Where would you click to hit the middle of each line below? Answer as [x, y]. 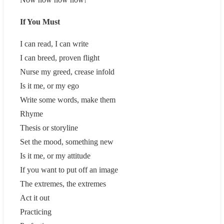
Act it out [35, 197]
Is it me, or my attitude [55, 155]
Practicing [36, 211]
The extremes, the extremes [63, 183]
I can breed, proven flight [60, 57]
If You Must [40, 21]
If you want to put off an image [69, 169]
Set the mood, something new [67, 141]
